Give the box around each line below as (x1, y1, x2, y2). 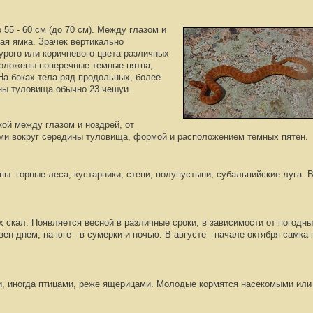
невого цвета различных (66, 48, 169, 59)
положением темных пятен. (191, 131, 308, 142)
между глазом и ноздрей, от (14, 119, 134, 130)
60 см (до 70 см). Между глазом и (22, 24, 166, 35)
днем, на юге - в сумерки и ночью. (15, 228, 165, 240)
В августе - (164, 228, 214, 240)
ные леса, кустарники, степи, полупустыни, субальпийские (29, 168, 283, 180)
